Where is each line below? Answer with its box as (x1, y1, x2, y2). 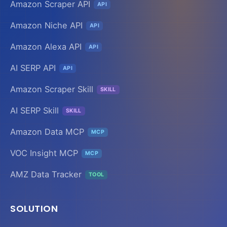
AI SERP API (10, 62, 56, 73)
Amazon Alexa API (10, 41, 82, 52)
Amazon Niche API (10, 20, 83, 30)
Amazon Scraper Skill (10, 84, 93, 94)
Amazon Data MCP (10, 126, 84, 137)
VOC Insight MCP (10, 147, 78, 158)
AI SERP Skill (10, 105, 59, 116)
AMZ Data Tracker (10, 169, 82, 179)
